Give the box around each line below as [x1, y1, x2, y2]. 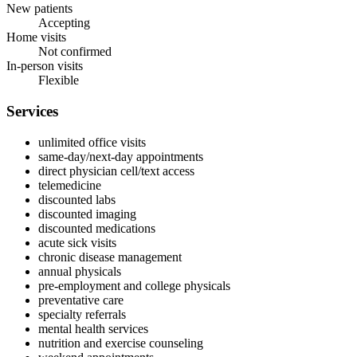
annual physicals [38, 264, 121, 278]
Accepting [38, 16, 90, 30]
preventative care [38, 292, 124, 307]
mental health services [38, 321, 148, 335]
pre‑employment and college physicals [38, 278, 230, 292]
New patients [6, 2, 73, 16]
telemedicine [38, 178, 101, 192]
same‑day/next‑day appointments [38, 149, 203, 163]
